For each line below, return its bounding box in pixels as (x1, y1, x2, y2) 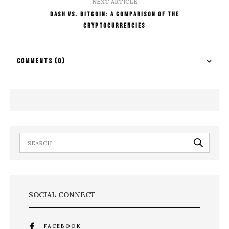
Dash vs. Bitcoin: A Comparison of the (50, 10, 179, 18)
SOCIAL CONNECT (28, 190, 96, 199)
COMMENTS (17, 56, 55, 65)
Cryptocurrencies (83, 21, 146, 30)
